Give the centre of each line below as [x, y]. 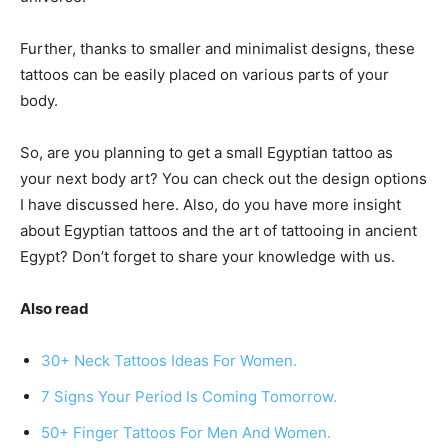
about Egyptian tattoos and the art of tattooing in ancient [218, 231]
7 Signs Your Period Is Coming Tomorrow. [189, 397]
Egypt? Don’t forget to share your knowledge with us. [211, 257]
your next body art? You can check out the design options [223, 179]
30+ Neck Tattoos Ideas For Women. [169, 361]
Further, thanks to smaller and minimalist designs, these [217, 49]
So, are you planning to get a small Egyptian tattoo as [206, 153]
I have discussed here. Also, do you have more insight [210, 205]
